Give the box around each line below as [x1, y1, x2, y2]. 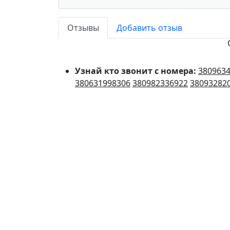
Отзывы [67, 22, 99, 34]
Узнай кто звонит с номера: [75, 65, 198, 77]
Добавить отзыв [117, 22, 182, 34]
